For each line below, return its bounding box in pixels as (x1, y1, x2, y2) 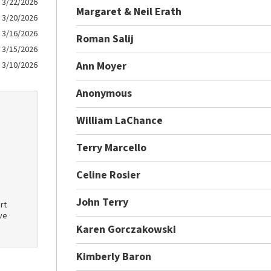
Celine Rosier (76, 167, 141, 183)
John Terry (76, 194, 129, 210)
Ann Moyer (76, 58, 127, 74)
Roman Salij (76, 31, 134, 47)
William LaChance (76, 113, 163, 128)
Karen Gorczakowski (76, 221, 177, 237)
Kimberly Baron (76, 249, 152, 264)
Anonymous (76, 85, 132, 101)
